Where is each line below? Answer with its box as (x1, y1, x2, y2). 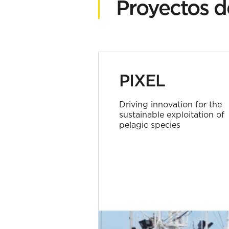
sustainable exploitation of (119, 109, 224, 120)
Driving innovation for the (119, 99, 222, 109)
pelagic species (119, 120, 180, 130)
